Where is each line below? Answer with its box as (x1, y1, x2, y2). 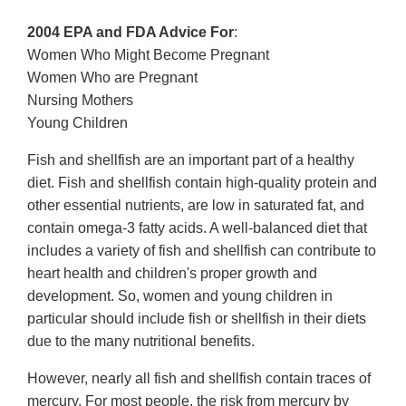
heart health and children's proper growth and (27, 266, 317, 282)
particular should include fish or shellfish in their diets (27, 311, 366, 327)
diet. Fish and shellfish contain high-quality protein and (27, 175, 377, 191)
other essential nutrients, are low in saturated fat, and (27, 198, 364, 214)
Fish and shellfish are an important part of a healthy (27, 152, 354, 169)
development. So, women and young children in (27, 288, 333, 304)
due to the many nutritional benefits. (27, 333, 255, 350)
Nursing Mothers (27, 92, 133, 109)
